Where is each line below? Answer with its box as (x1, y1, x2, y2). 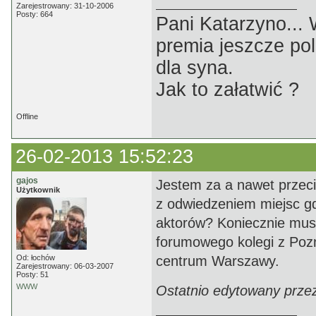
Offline (16, 112, 38, 121)
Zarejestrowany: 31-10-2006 (16, 1, 114, 10)
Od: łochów (16, 253, 55, 262)
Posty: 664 (16, 10, 53, 18)
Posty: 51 (16, 270, 49, 279)
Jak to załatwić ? (156, 79, 299, 100)
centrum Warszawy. (156, 253, 279, 269)
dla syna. (156, 57, 233, 78)
